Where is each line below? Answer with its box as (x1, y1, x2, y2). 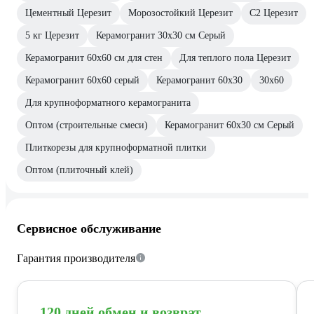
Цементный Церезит (25, 7, 111, 18)
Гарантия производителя (17, 252, 135, 265)
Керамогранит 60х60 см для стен (25, 52, 163, 63)
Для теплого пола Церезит (179, 52, 291, 63)
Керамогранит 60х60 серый (25, 74, 139, 86)
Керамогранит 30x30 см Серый (96, 29, 226, 41)
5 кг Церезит (25, 29, 79, 41)
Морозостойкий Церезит (128, 7, 233, 18)
